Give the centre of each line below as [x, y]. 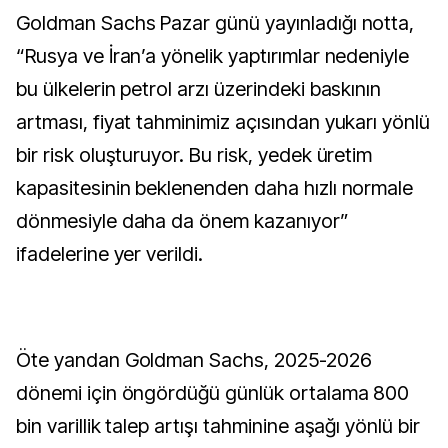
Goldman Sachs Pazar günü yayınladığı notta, [215, 23]
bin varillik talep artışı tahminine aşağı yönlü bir [218, 426]
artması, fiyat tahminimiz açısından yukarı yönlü [223, 122]
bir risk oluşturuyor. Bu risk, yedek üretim [194, 155]
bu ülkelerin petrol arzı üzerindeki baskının [199, 89]
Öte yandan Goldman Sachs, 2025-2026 [194, 360]
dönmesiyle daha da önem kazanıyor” [182, 221]
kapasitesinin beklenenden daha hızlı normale [215, 188]
